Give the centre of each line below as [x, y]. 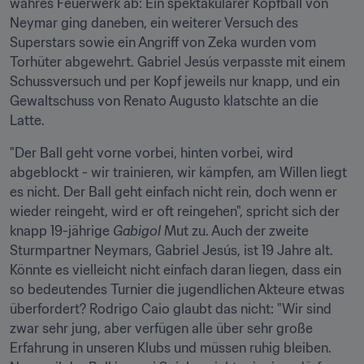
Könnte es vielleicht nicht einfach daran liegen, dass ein [175, 270]
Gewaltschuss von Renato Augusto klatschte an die [164, 101]
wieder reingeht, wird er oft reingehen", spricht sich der [175, 211]
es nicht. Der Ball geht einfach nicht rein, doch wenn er [173, 192]
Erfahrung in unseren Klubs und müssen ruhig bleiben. [171, 348]
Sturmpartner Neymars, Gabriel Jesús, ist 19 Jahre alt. [171, 250]
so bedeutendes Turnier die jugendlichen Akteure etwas [177, 289]
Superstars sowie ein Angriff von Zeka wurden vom [163, 42]
